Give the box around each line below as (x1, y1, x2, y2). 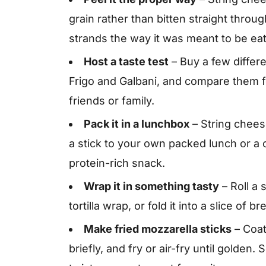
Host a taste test (84, 55, 169, 68)
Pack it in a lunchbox (84, 118, 189, 130)
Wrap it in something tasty (84, 180, 219, 192)
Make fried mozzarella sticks (84, 223, 232, 235)
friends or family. (69, 94, 154, 107)
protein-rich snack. (69, 157, 165, 169)
